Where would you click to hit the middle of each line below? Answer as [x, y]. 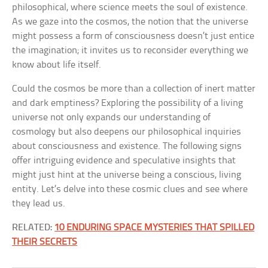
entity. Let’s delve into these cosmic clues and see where [130, 189]
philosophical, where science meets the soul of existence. [130, 7]
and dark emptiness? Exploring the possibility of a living [128, 103]
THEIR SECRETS [45, 242]
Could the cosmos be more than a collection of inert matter [134, 89]
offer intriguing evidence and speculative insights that [124, 161]
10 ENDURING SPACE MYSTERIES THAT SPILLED [155, 228]
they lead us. [39, 204]
